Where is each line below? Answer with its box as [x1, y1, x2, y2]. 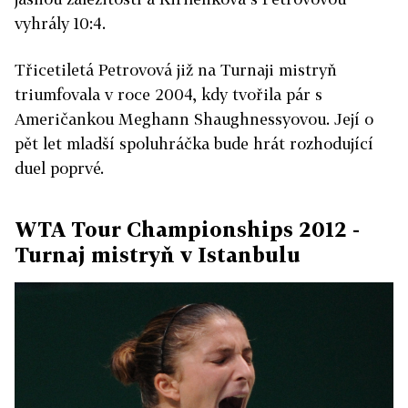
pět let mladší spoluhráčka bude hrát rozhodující [15, 134, 373, 154]
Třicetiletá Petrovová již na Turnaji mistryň [15, 60, 337, 80]
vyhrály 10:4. [15, 14, 106, 34]
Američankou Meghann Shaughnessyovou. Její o [15, 109, 373, 129]
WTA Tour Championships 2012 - [15, 217, 360, 242]
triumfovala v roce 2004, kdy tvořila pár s [15, 85, 322, 105]
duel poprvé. [15, 158, 104, 178]
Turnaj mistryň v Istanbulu [15, 242, 301, 268]
